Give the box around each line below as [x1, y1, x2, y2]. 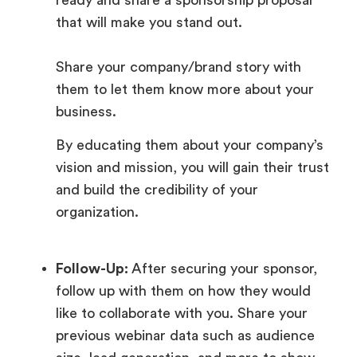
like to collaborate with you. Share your [56, 305, 308, 320]
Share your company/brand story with [56, 59, 301, 74]
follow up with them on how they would [56, 283, 311, 298]
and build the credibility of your [56, 182, 258, 198]
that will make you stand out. [56, 14, 246, 29]
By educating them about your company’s [56, 138, 324, 153]
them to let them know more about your [56, 81, 314, 96]
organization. [56, 205, 139, 220]
